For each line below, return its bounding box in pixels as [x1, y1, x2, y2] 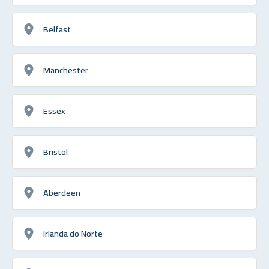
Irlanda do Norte [43, 225, 103, 241]
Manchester [43, 61, 88, 78]
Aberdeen [43, 184, 80, 201]
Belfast [43, 20, 71, 37]
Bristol [43, 143, 68, 160]
